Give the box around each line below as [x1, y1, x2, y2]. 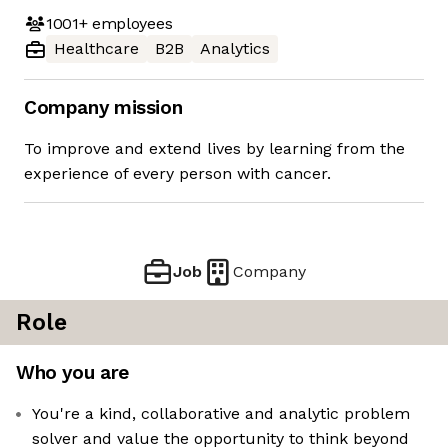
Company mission [24, 96, 183, 120]
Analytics [200, 39, 270, 59]
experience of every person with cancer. [24, 164, 331, 184]
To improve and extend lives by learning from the [24, 139, 405, 159]
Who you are [16, 361, 129, 385]
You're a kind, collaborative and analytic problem [32, 404, 410, 424]
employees [87, 13, 173, 33]
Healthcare [54, 39, 139, 59]
